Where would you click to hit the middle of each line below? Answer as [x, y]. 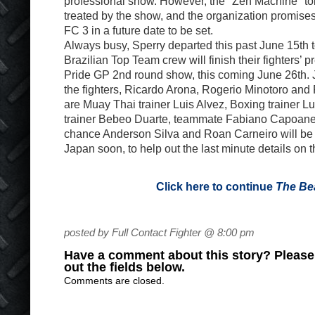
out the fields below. [124, 267]
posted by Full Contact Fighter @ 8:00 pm [159, 232]
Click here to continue [216, 186]
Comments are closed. [114, 281]
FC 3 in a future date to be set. [139, 30]
